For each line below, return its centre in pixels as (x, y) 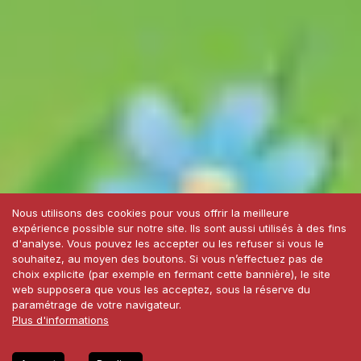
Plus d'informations (60, 320)
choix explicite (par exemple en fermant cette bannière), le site (171, 274)
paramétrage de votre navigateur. (97, 305)
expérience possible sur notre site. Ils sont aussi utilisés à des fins (179, 228)
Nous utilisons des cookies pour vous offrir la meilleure (151, 213)
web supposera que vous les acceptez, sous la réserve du (161, 289)
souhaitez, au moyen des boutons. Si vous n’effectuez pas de (168, 259)
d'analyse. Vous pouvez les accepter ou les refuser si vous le (168, 243)
